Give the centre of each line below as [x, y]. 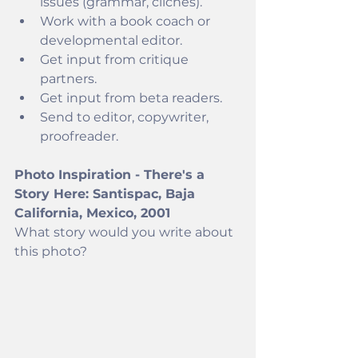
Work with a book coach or [127, 21]
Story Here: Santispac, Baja [107, 193]
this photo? [52, 251]
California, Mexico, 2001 [92, 213]
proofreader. [79, 136]
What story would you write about [125, 232]
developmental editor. [111, 40]
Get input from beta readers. [133, 97]
